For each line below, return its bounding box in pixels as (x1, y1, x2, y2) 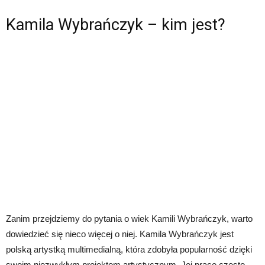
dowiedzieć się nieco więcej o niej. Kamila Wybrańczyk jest (6, 228, 234, 239)
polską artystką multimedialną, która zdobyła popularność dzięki (6, 244, 252, 254)
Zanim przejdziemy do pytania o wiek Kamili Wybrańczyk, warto (6, 213, 253, 224)
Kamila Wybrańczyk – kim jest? (6, 15, 225, 34)
